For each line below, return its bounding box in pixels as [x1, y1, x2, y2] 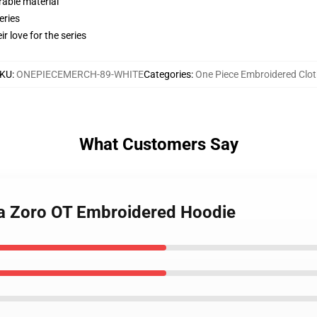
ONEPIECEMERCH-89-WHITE [16, 69, 144, 80]
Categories [143, 69, 191, 80]
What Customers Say [79, 134, 238, 154]
